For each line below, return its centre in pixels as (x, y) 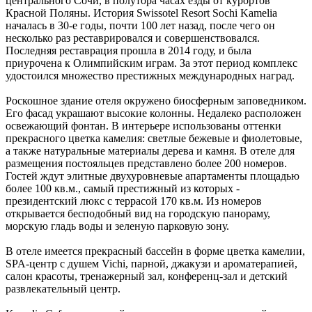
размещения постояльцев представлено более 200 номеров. (146, 164)
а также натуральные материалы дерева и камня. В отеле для (150, 151)
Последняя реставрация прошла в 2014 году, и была (128, 51)
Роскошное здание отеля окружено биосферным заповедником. (156, 101)
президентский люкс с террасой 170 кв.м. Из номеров (134, 201)
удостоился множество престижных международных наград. (150, 76)
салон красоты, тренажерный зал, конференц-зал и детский (147, 276)
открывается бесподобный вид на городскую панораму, (138, 214)
